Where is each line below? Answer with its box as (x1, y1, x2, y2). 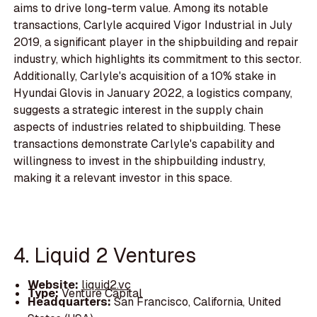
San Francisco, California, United (113, 294, 281, 309)
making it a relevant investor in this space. (13, 170, 233, 185)
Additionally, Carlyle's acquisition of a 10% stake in (13, 68, 277, 83)
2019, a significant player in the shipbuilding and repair (13, 34, 299, 50)
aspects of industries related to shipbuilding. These (13, 119, 282, 134)
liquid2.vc (81, 277, 131, 292)
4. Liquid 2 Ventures (13, 242, 197, 269)
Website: (27, 277, 81, 292)
